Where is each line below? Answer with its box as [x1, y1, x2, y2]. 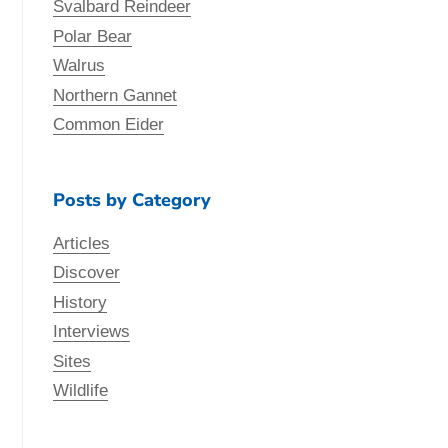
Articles [53, 233, 111, 253]
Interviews [53, 322, 131, 342]
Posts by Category [53, 187, 212, 212]
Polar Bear [53, 26, 133, 46]
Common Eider [53, 115, 165, 135]
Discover [53, 263, 121, 283]
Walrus [53, 56, 106, 76]
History [53, 292, 108, 312]
